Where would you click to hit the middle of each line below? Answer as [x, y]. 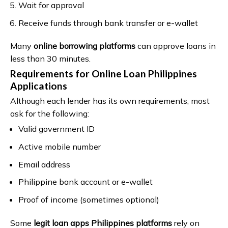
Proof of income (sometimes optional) [89, 199]
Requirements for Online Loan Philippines [104, 74]
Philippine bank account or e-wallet [85, 182]
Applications [39, 86]
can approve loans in [176, 46]
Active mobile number [59, 147]
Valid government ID [56, 129]
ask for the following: [50, 114]
